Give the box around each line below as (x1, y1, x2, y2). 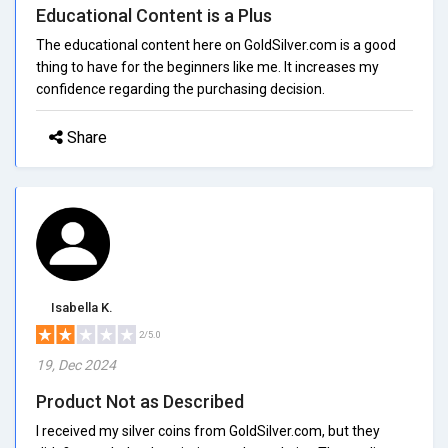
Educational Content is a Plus (36, 4, 272, 26)
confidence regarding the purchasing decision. (36, 80, 325, 97)
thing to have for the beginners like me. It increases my (36, 58, 379, 75)
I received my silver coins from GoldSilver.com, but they (36, 422, 380, 439)
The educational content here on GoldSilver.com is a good (36, 36, 396, 53)
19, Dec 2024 (36, 356, 116, 373)
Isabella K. (51, 299, 113, 315)
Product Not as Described (36, 390, 244, 412)
